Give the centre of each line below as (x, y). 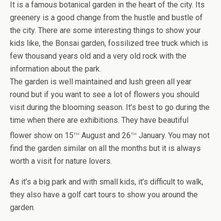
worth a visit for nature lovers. (61, 161)
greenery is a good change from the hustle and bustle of (106, 18)
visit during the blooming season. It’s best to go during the (110, 107)
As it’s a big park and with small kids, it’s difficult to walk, (107, 182)
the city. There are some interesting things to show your (105, 30)
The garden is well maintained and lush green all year (101, 82)
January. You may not (173, 136)
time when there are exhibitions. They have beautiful (99, 120)
